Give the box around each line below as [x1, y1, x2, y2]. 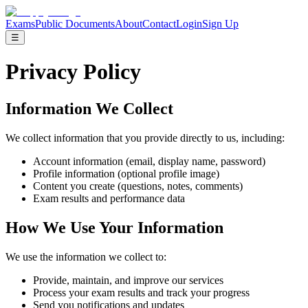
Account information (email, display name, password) [33, 155, 265, 167]
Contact [142, 18, 176, 30]
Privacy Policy [5, 59, 141, 85]
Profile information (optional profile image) [33, 167, 219, 179]
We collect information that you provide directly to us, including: [5, 131, 285, 144]
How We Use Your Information [5, 218, 223, 236]
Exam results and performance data [33, 192, 185, 204]
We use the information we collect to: [5, 250, 166, 263]
